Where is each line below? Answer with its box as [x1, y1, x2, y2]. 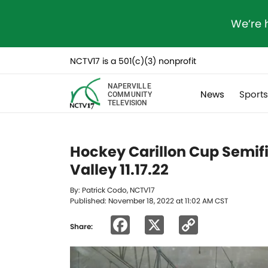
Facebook [130, 211, 223, 238]
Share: [70, 221, 93, 232]
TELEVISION [107, 97, 147, 107]
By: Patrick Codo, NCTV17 [70, 185, 155, 195]
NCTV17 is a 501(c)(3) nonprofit [70, 55, 196, 67]
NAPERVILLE [107, 80, 151, 90]
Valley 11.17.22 [70, 160, 169, 179]
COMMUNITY [107, 89, 152, 99]
